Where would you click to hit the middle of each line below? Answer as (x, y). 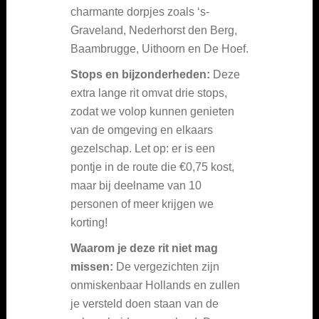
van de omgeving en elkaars (142, 130)
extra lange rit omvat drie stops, (149, 93)
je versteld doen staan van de (145, 303)
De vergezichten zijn (166, 266)
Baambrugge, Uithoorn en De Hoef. (159, 48)
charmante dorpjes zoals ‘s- (140, 11)
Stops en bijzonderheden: (140, 74)
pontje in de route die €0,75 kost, (152, 167)
